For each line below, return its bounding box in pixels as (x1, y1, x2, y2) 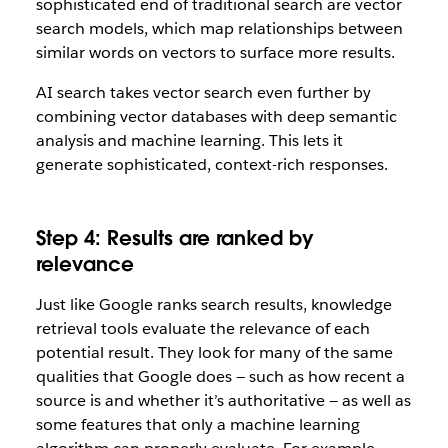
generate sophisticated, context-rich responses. (35, 154, 388, 175)
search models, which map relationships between (35, 18, 403, 39)
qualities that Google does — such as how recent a (35, 366, 405, 387)
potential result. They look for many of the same (35, 342, 393, 363)
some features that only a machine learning (35, 414, 360, 435)
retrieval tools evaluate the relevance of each (35, 318, 370, 339)
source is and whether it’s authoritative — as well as (35, 390, 411, 411)
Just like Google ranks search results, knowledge (35, 294, 392, 315)
